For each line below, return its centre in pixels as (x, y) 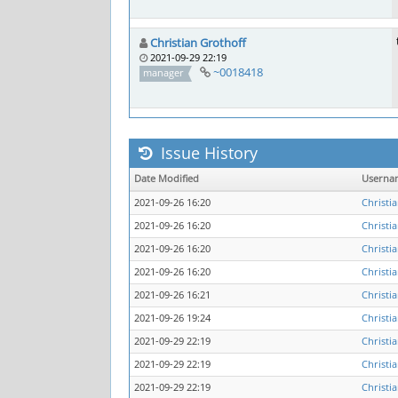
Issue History (207, 153)
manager (164, 72)
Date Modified (167, 179)
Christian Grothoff (198, 43)
